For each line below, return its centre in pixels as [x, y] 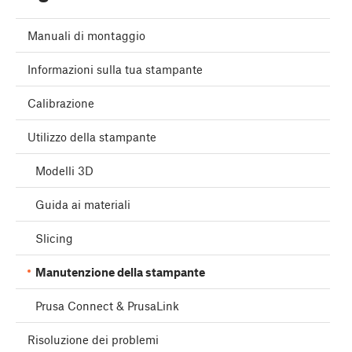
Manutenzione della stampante [120, 272]
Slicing [54, 238]
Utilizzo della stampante [92, 137]
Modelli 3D [64, 171]
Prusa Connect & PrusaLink [107, 306]
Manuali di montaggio [86, 36]
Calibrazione [61, 103]
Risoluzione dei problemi [93, 340]
